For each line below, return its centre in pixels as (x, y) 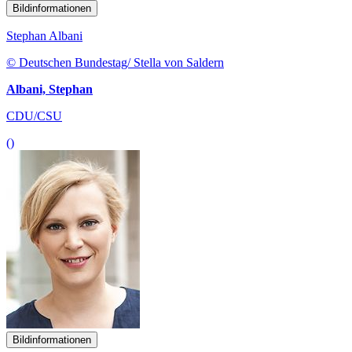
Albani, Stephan (49, 90)
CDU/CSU (34, 116)
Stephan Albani (44, 36)
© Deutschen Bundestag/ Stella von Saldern (115, 63)
